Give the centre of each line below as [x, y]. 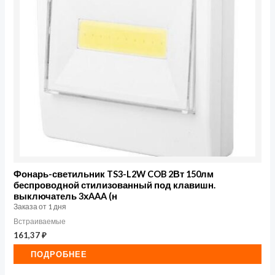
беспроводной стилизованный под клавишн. [115, 185]
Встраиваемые [40, 221]
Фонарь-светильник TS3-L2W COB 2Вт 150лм [114, 174]
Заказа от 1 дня [40, 207]
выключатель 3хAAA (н [66, 196]
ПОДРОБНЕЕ [59, 254]
